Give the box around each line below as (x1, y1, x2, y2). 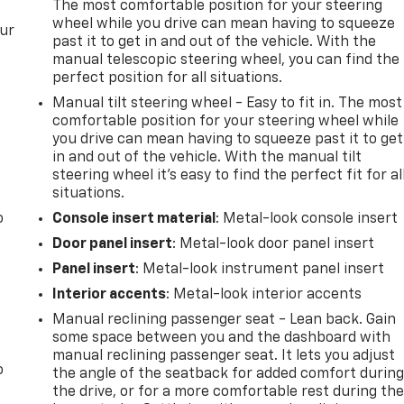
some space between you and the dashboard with (52, 330, 391, 345)
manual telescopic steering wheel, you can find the (52, 52, 400, 68)
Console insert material (52, 211, 216, 226)
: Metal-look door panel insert (172, 236, 375, 252)
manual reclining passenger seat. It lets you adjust (52, 348, 396, 363)
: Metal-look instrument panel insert (135, 262, 385, 277)
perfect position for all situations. (52, 70, 283, 86)
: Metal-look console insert (216, 211, 399, 226)
